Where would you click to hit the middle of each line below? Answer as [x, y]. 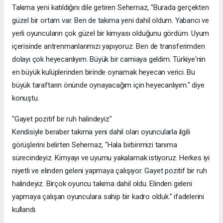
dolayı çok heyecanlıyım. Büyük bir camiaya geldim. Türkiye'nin [109, 59]
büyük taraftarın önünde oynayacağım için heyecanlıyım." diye [108, 85]
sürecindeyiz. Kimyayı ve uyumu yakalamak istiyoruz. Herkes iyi [111, 158]
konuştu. [26, 98]
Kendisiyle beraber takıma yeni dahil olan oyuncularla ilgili [101, 132]
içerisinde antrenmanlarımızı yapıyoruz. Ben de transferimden [109, 47]
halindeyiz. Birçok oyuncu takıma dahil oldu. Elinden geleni [102, 184]
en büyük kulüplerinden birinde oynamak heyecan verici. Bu [104, 72]
